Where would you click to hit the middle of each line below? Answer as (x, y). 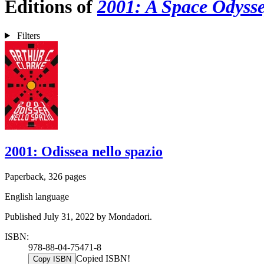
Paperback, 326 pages (45, 176)
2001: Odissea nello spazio (84, 151)
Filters (28, 35)
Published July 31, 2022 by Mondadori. (78, 216)
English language (37, 196)
